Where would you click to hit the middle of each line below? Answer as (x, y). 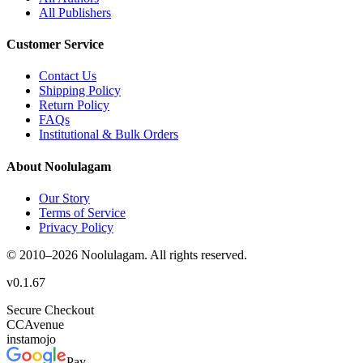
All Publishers (75, 12)
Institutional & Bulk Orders (109, 135)
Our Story (64, 198)
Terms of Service (82, 212)
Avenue (44, 324)
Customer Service (55, 45)
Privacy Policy (76, 227)
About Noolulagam (59, 166)
